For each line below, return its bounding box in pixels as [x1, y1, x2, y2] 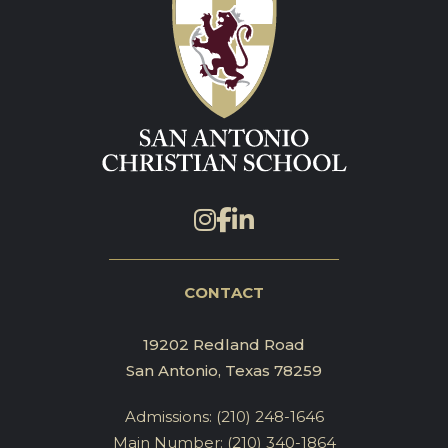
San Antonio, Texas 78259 [126, 361, 322, 381]
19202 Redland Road [143, 335, 305, 355]
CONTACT [183, 283, 265, 303]
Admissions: [124, 407, 212, 427]
